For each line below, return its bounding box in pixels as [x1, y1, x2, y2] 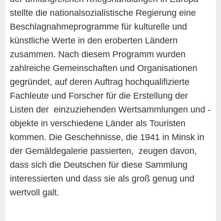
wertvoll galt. [10, 187, 59, 197]
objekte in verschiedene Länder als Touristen [10, 118, 185, 128]
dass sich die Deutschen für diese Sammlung [10, 159, 187, 170]
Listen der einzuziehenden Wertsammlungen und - [10, 104, 211, 114]
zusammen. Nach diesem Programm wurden [10, 49, 185, 59]
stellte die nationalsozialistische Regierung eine [10, 7, 196, 18]
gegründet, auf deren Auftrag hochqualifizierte [10, 76, 189, 87]
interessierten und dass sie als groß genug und [10, 173, 194, 184]
